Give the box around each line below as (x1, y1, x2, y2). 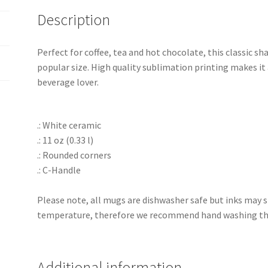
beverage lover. (37, 75, 99, 88)
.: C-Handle (37, 164, 81, 176)
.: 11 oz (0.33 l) (37, 134, 94, 147)
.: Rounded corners (37, 149, 112, 162)
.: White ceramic (37, 119, 102, 132)
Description (37, 10, 111, 29)
